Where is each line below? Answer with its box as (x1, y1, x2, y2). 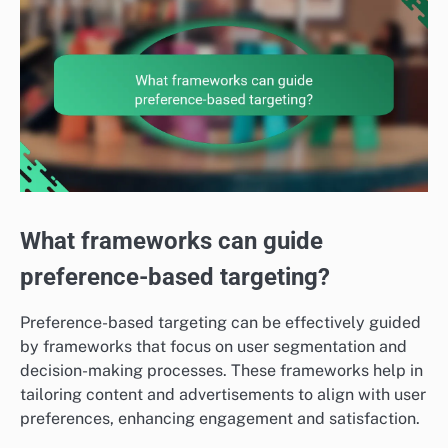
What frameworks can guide (20, 227, 323, 256)
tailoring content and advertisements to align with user (20, 385, 426, 405)
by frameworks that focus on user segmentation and (20, 337, 407, 357)
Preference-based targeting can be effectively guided (20, 313, 421, 333)
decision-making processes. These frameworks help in (20, 361, 423, 381)
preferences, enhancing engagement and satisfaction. (20, 409, 420, 429)
